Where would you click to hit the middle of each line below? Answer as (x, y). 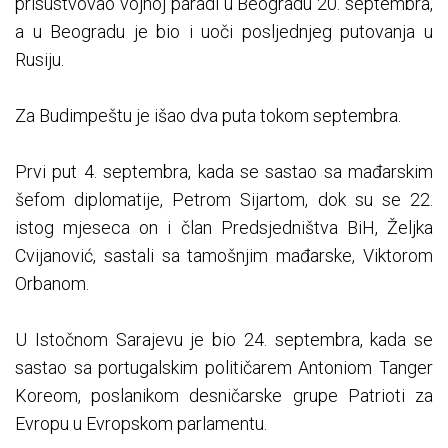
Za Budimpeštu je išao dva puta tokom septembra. (208, 115)
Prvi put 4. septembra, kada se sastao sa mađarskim (224, 171)
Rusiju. (39, 59)
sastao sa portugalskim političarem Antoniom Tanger (224, 367)
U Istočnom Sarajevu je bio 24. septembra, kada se (224, 339)
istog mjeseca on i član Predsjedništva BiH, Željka (224, 227)
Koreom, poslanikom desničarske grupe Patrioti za (224, 395)
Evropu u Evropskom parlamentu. (141, 423)
